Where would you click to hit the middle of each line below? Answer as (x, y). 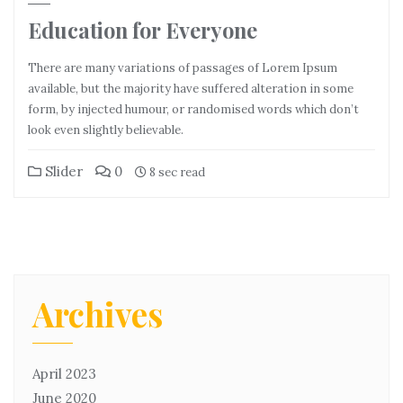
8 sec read (176, 172)
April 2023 (64, 373)
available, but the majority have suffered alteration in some (191, 88)
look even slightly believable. (106, 130)
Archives (98, 313)
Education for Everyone (143, 30)
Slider (62, 171)
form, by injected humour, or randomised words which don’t (193, 109)
